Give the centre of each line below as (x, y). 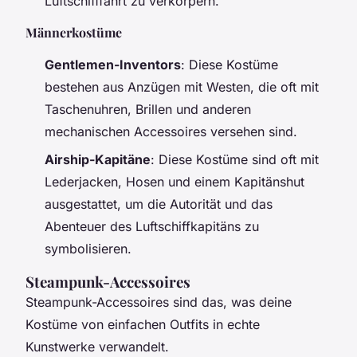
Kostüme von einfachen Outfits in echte (143, 324)
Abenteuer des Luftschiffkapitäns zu (152, 226)
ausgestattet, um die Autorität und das (159, 204)
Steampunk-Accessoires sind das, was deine (159, 302)
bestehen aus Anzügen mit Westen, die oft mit (182, 87)
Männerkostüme (74, 33)
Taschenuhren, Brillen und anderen (148, 110)
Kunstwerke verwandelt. (97, 346)
